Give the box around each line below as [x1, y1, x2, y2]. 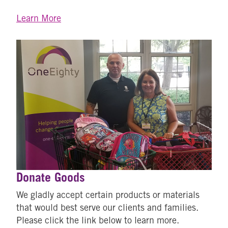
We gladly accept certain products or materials [16, 189, 199, 200]
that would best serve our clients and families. [16, 202, 198, 213]
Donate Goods [16, 169, 85, 184]
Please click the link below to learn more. [16, 214, 179, 225]
